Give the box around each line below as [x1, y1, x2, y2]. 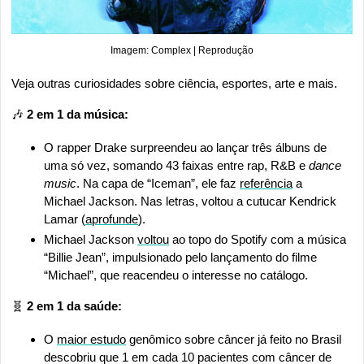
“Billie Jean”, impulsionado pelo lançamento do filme [44, 250, 317, 265]
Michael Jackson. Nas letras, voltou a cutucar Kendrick [44, 194, 336, 209]
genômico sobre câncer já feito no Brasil [126, 332, 341, 347]
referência [240, 176, 292, 191]
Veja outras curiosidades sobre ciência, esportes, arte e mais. [11, 76, 337, 91]
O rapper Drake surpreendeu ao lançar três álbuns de [44, 141, 327, 155]
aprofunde [85, 212, 138, 227]
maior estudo [57, 332, 126, 347]
